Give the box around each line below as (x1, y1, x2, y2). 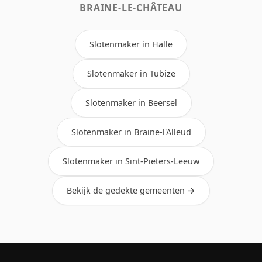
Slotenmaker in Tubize (87, 67, 175, 79)
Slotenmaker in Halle (89, 38, 173, 50)
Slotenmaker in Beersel (85, 96, 177, 108)
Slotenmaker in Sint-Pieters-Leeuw (63, 155, 199, 167)
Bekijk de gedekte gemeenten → (67, 184, 195, 196)
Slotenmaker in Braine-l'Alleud (71, 126, 191, 137)
